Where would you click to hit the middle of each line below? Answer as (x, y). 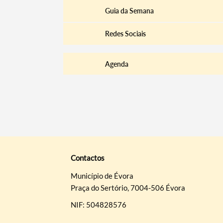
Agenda (116, 64)
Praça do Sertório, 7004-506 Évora (128, 187)
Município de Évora (102, 175)
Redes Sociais (125, 34)
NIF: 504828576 (98, 204)
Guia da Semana (129, 10)
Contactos (87, 158)
